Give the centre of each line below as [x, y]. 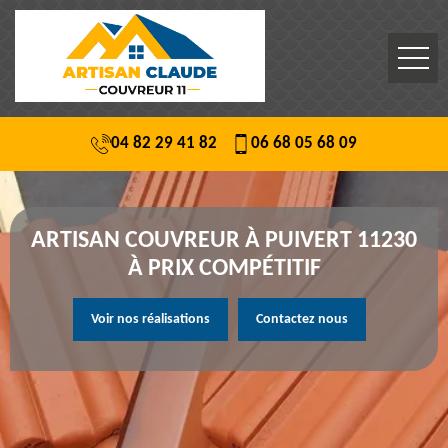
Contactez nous [301, 319]
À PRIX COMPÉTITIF [224, 269]
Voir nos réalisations [150, 319]
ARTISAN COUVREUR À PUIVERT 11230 [224, 241]
